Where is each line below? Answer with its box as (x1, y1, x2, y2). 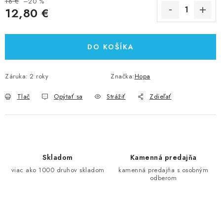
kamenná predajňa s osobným (118, 165, 208, 175)
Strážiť (107, 92, 126, 101)
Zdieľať (149, 92, 172, 101)
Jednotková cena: (4, 19, 57, 30)
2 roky (30, 72, 48, 81)
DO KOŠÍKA (87, 42, 134, 52)
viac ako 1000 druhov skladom (11, 165, 105, 175)
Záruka (5, 72, 26, 81)
